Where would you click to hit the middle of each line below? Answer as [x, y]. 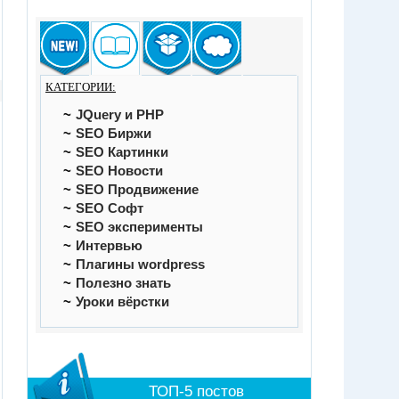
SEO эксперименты [139, 227]
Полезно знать [123, 283]
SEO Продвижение [137, 190]
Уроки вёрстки [122, 302]
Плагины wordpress [140, 265]
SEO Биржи [114, 134]
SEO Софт [110, 208]
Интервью [109, 246]
